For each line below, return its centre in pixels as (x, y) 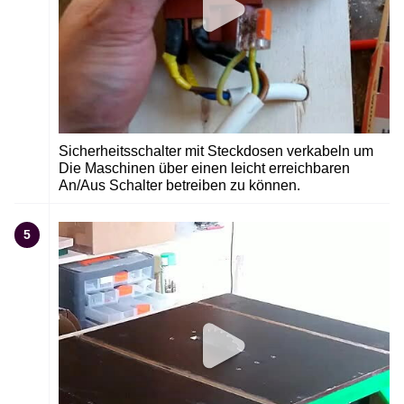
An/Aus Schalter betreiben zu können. (179, 186)
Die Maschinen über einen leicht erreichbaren (204, 169)
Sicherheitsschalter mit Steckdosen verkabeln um (216, 151)
